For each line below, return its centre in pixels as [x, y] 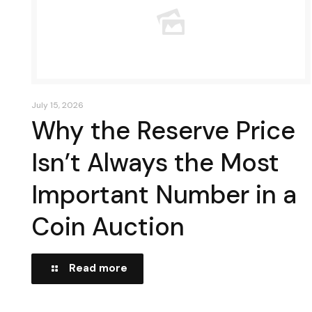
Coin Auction [108, 227]
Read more [98, 268]
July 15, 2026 [57, 105]
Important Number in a [164, 195]
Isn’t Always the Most [155, 163]
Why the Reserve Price [163, 131]
